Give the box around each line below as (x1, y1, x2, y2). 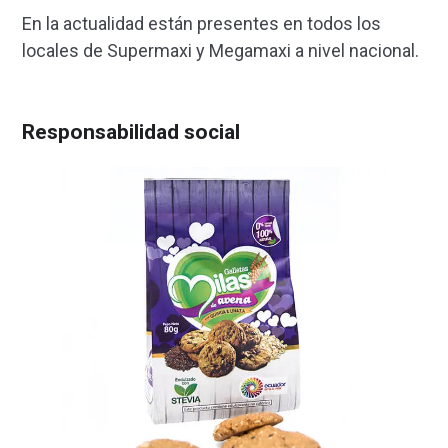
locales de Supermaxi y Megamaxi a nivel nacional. (22, 40, 419, 62)
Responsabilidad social (22, 119, 240, 145)
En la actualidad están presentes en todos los (22, 13, 381, 35)
